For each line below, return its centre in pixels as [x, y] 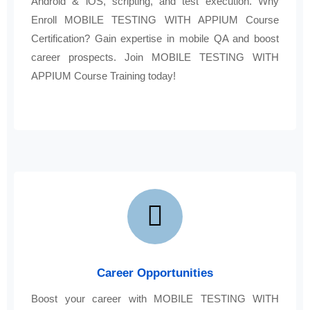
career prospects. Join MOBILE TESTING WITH [155, 57]
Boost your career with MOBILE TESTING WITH [155, 299]
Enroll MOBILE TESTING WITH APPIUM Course [155, 20]
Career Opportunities [155, 273]
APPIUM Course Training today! [103, 76]
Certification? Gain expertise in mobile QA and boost [155, 39]
